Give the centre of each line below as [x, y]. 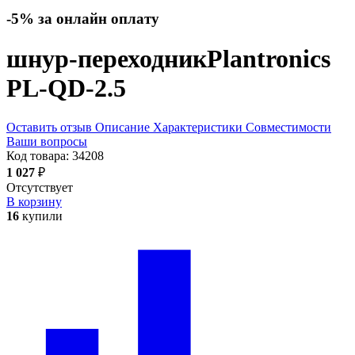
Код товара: [39, 155]
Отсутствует [40, 187]
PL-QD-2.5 [66, 88]
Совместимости [288, 127]
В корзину [34, 201]
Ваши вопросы [47, 141]
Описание [122, 127]
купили [41, 216]
